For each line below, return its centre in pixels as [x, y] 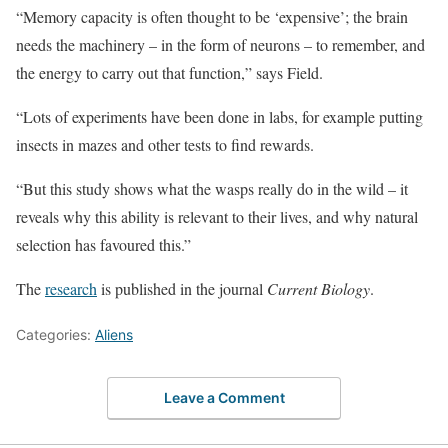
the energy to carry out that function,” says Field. [169, 72]
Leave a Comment [224, 397]
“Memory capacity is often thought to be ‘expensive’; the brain [212, 16]
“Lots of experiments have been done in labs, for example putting [219, 116]
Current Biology [318, 288]
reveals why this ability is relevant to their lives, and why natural [217, 216]
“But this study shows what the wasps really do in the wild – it [212, 188]
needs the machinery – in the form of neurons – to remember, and [220, 44]
